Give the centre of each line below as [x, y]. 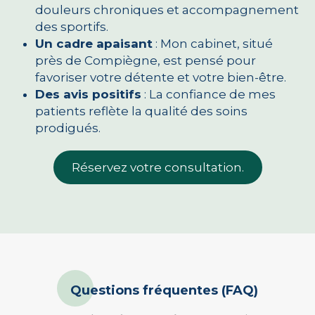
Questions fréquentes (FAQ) [164, 290]
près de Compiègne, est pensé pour [146, 60]
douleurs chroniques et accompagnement [167, 10]
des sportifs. [72, 27]
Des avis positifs [88, 94]
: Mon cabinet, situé [213, 44]
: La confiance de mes [208, 94]
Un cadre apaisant [94, 44]
